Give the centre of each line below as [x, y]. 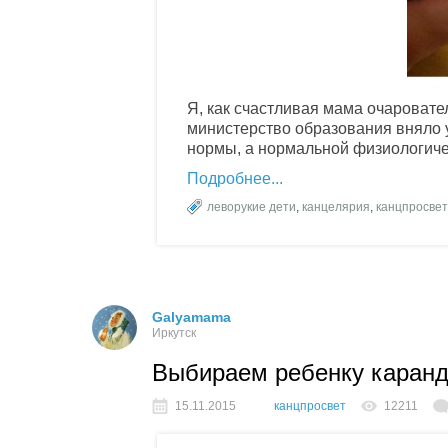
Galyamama [191, 316]
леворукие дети [251, 206]
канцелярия [336, 206]
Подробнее [229, 178]
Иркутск [174, 332]
